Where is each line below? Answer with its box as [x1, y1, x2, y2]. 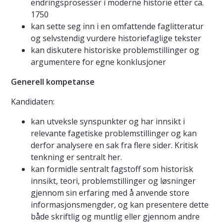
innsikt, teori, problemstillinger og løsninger [31, 175, 196, 187]
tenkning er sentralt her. [31, 152, 122, 163]
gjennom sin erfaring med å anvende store [31, 187, 189, 199]
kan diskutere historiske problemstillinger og [31, 45, 199, 56]
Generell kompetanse [11, 76, 95, 88]
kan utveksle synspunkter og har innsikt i [31, 116, 185, 127]
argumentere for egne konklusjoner [31, 56, 166, 68]
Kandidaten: [11, 96, 55, 108]
